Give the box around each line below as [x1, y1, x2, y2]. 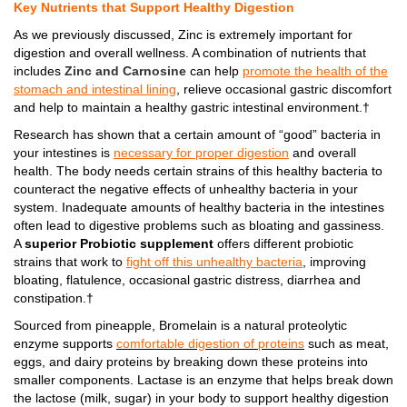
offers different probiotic [213, 236, 353, 252]
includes [14, 64, 61, 79]
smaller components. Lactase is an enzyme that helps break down [14, 372, 393, 388]
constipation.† [14, 291, 94, 306]
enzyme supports [14, 336, 116, 352]
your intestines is [14, 145, 114, 161]
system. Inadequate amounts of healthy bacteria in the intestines [14, 200, 384, 215]
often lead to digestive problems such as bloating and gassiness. [14, 218, 384, 233]
